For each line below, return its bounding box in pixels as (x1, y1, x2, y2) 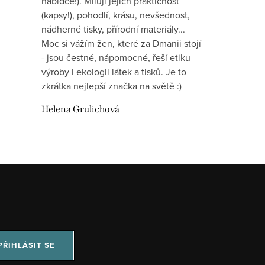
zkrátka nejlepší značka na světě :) (41, 79, 182, 93)
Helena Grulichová (41, 104, 120, 115)
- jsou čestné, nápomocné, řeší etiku (41, 51, 191, 64)
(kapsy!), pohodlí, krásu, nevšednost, (41, 8, 190, 22)
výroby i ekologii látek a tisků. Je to (41, 65, 187, 79)
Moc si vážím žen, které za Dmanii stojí (41, 37, 202, 50)
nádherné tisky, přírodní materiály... (41, 22, 186, 36)
